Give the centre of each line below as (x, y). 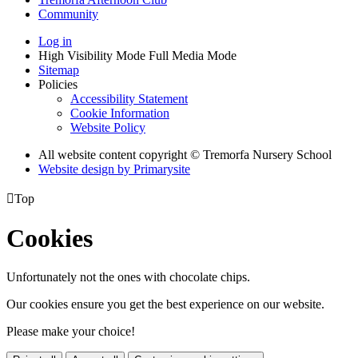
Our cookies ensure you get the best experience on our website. (165, 304)
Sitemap (59, 70)
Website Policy (108, 127)
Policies (58, 84)
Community (68, 14)
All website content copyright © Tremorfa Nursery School (185, 154)
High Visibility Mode (92, 55)
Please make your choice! (71, 332)
